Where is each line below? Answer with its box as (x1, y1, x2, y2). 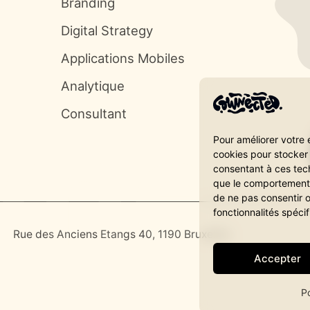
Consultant (60, 106, 127, 121)
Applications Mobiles (60, 51, 185, 66)
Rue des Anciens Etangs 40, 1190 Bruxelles (13, 227, 231, 241)
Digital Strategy (60, 23, 153, 38)
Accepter (253, 251, 301, 265)
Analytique (60, 78, 125, 93)
